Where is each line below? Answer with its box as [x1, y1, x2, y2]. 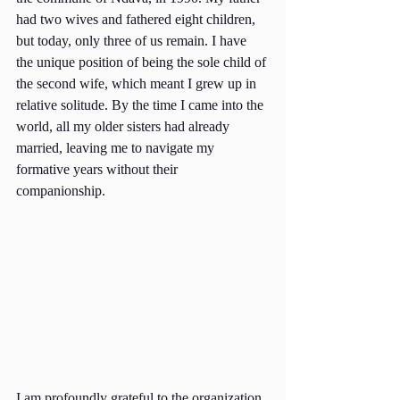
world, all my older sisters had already [16, 119, 233, 134]
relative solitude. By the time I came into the [16, 97, 267, 112]
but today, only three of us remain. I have [16, 33, 250, 48]
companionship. [16, 183, 105, 198]
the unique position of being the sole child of [16, 54, 270, 70]
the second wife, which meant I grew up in [16, 76, 260, 91]
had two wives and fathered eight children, [16, 12, 259, 27]
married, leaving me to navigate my [16, 140, 218, 155]
